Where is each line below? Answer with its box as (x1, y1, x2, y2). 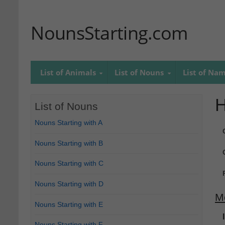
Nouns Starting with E (35, 200, 103, 208)
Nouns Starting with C (35, 159, 104, 168)
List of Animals (40, 67, 96, 77)
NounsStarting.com (31, 21, 188, 46)
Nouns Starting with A (35, 119, 103, 127)
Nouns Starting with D (35, 180, 104, 188)
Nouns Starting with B (35, 139, 103, 147)
